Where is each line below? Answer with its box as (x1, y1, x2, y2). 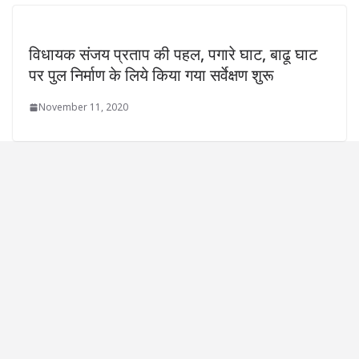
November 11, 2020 (38, 100, 128, 115)
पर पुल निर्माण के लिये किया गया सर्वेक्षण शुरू (29, 64, 274, 87)
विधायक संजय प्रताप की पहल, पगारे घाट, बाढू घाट (29, 43, 317, 66)
